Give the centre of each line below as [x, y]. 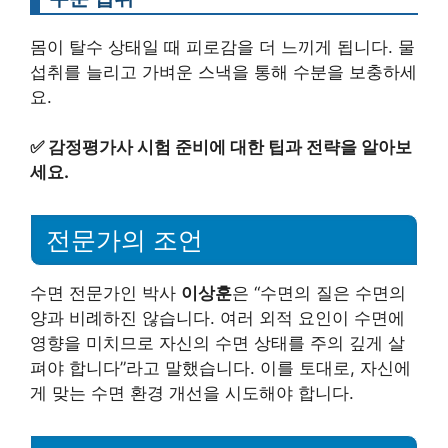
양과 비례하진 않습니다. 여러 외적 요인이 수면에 [217, 318]
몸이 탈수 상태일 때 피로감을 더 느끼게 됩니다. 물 [222, 46]
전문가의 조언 [124, 240]
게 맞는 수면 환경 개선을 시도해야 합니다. [192, 393]
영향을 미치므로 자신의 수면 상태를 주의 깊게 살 [217, 343]
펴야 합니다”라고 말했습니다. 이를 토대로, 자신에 [220, 368]
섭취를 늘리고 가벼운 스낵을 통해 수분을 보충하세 [223, 71]
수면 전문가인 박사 [105, 293]
